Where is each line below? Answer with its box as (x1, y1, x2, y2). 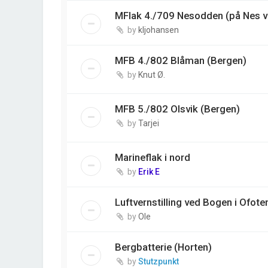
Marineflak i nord (115, 151, 190, 164)
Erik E (138, 167, 160, 177)
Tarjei (138, 118, 159, 129)
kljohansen (138, 25, 179, 35)
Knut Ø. (138, 69, 165, 80)
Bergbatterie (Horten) (115, 241, 212, 254)
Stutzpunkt (138, 257, 179, 267)
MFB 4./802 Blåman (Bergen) (115, 54, 246, 66)
